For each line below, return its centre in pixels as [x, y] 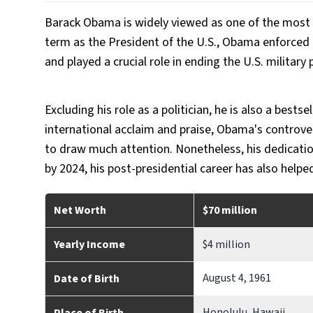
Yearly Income [89, 245]
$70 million [230, 210]
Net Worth [80, 210]
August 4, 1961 [237, 278]
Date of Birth [87, 279]
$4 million [226, 245]
